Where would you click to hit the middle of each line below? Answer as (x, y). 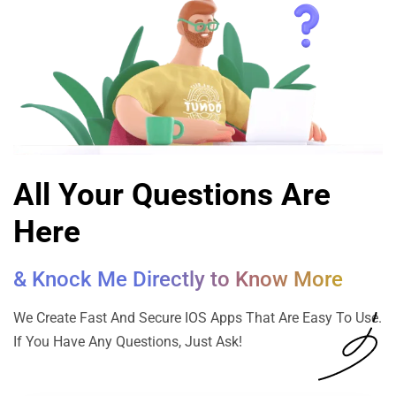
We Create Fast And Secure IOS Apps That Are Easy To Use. (198, 317)
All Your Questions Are (172, 194)
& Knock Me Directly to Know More (178, 279)
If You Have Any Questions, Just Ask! (128, 341)
